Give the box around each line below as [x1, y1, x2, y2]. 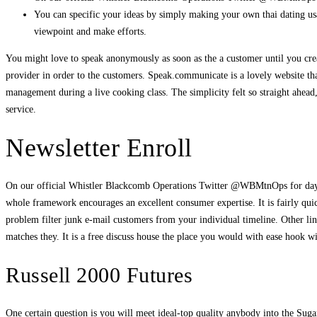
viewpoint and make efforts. [34, 26, 146, 38]
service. [6, 104, 36, 115]
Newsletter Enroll [6, 133, 192, 162]
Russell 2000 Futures [6, 263, 192, 287]
